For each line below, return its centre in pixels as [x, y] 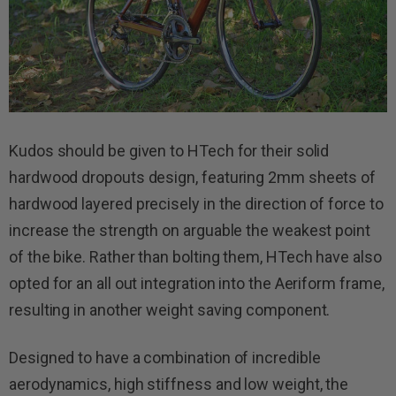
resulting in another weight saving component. [170, 309]
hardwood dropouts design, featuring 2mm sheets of [193, 177]
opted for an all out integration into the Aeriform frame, [197, 283]
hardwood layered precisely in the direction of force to [196, 203]
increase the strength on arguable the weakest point [190, 230]
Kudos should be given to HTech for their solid [169, 150]
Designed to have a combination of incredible [165, 357]
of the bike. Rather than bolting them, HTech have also [195, 256]
